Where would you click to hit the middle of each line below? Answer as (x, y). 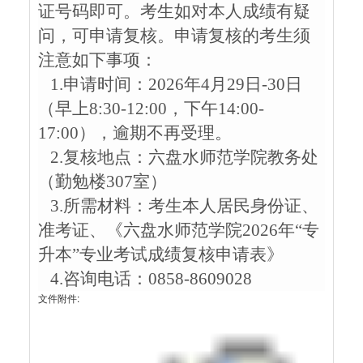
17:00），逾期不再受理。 (135, 133)
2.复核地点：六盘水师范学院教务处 (178, 157)
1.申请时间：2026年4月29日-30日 (170, 84)
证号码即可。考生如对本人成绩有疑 (174, 11)
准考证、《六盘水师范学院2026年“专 (178, 230)
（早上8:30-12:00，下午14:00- (151, 109)
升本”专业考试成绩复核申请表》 (160, 254)
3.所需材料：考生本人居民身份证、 (178, 206)
